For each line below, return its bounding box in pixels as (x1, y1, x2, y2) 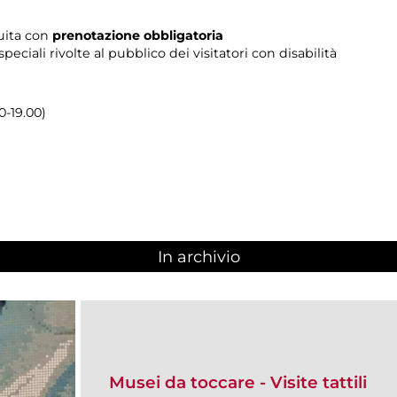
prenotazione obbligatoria (52, 27, 223, 43)
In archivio (157, 247, 240, 268)
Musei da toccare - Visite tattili (109, 371, 367, 393)
